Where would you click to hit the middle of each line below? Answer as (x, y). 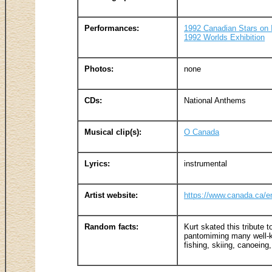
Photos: (99, 69)
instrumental (206, 163)
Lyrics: (97, 163)
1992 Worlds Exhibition (224, 37)
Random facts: (111, 226)
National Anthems (215, 100)
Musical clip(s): (113, 132)
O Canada (202, 132)
